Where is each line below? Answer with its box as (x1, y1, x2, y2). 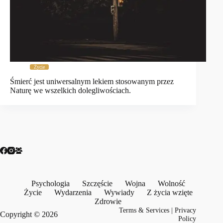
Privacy (175, 206, 197, 214)
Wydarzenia (54, 188, 92, 197)
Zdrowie (95, 197, 122, 206)
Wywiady (104, 188, 134, 197)
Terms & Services (119, 206, 170, 214)
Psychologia (31, 179, 70, 188)
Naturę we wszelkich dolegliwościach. (10, 86, 131, 95)
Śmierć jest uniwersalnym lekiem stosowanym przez (10, 77, 174, 86)
